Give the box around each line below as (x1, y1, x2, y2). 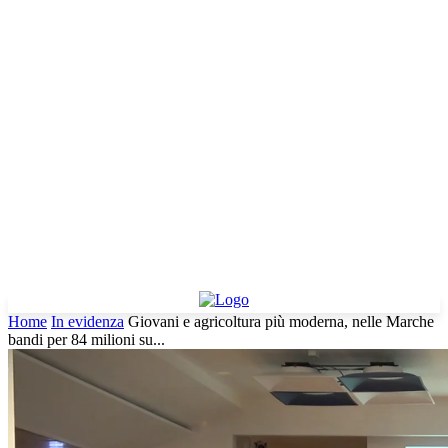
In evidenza (51, 313, 124, 331)
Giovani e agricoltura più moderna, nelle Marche (128, 313, 434, 331)
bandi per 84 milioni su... (8, 331, 165, 349)
